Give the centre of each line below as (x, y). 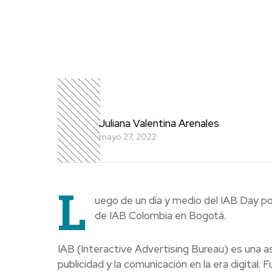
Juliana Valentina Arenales (159, 123)
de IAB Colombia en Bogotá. (160, 216)
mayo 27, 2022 (127, 136)
